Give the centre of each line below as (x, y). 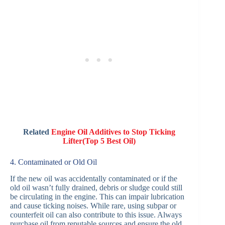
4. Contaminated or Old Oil (53, 162)
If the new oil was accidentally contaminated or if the (94, 179)
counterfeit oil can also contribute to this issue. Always (96, 215)
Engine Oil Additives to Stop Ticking (113, 132)
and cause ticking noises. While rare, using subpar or (93, 206)
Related (37, 132)
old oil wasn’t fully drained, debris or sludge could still (96, 188)
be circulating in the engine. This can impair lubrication (97, 197)
